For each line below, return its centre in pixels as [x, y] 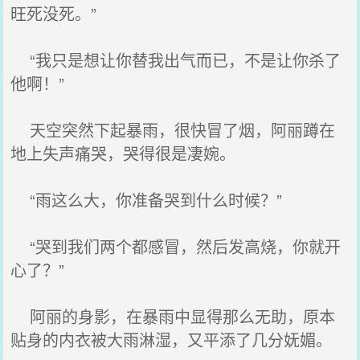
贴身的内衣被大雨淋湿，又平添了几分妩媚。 [172, 340]
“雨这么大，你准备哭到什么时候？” [147, 200]
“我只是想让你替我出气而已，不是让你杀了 [176, 60]
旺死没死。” [54, 13]
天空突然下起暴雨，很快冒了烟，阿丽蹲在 [173, 130]
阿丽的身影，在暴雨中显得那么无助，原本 [173, 316]
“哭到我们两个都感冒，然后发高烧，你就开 [176, 246]
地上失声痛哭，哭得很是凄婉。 [123, 153]
